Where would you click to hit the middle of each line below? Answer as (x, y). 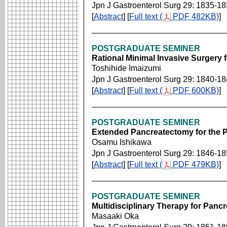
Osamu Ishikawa (122, 142)
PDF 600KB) (195, 90)
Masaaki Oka (115, 216)
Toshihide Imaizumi (126, 68)
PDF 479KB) (195, 164)
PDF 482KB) (195, 16)
